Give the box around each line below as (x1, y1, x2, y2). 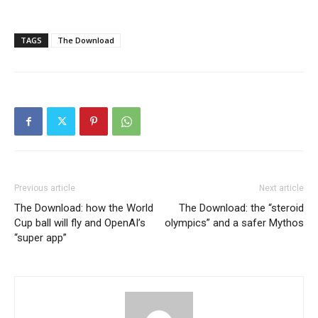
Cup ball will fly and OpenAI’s (14, 216, 146, 229)
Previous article (14, 183, 75, 193)
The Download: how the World (14, 202, 153, 214)
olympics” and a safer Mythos (165, 216, 304, 229)
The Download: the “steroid (179, 202, 304, 214)
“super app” (14, 231, 67, 244)
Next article (259, 183, 304, 193)
